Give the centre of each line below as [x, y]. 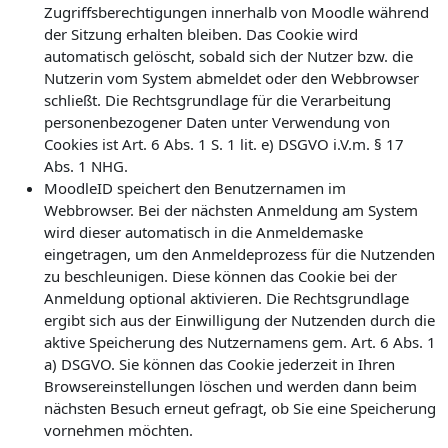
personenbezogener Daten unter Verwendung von [217, 122]
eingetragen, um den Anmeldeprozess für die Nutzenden [239, 254]
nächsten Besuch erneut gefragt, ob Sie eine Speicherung [240, 408]
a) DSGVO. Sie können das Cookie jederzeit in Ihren [219, 364]
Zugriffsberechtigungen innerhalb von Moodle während [236, 12]
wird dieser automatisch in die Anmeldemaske [203, 232]
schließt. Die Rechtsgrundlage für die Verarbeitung [217, 100]
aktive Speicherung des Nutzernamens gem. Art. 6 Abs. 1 [240, 342]
